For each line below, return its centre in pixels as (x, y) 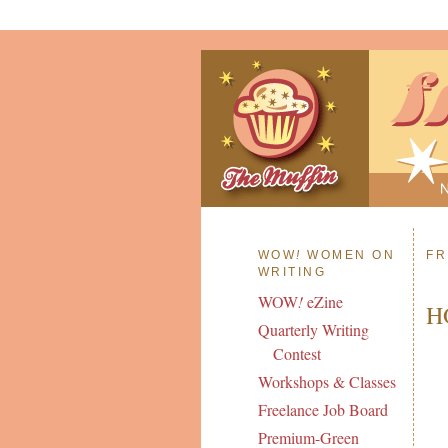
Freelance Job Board (322, 410)
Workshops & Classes (326, 382)
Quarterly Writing (313, 330)
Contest (296, 354)
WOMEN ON (348, 254)
